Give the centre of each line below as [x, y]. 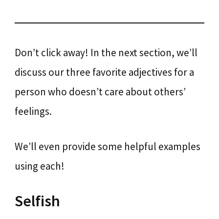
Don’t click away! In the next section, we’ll [106, 53]
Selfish [37, 201]
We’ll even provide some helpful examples [108, 146]
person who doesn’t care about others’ [100, 92]
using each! [40, 166]
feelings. [33, 111]
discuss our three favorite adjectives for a [104, 72]
